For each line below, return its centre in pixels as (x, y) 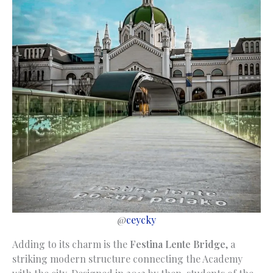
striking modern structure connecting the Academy (127, 258)
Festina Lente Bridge (178, 244)
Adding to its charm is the (71, 244)
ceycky (141, 219)
